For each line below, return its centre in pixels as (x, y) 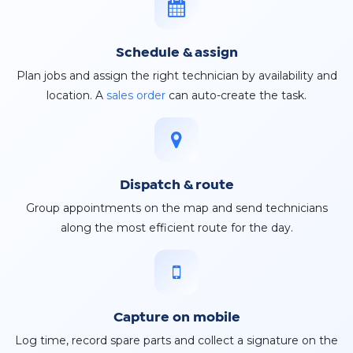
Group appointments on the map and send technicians (176, 208)
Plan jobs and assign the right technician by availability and (176, 76)
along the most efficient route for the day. (176, 228)
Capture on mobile (176, 318)
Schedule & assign (176, 54)
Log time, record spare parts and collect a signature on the (176, 341)
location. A (76, 96)
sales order (136, 96)
